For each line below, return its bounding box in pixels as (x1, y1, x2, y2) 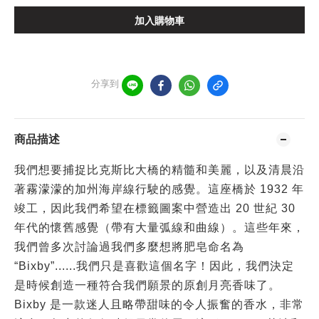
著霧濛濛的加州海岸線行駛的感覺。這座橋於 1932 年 (14, 183, 304, 195)
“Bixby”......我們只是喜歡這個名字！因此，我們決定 (14, 260, 294, 272)
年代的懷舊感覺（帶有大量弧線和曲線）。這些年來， (14, 221, 305, 234)
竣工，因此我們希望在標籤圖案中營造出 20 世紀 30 (14, 202, 296, 214)
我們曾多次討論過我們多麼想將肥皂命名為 (14, 241, 244, 253)
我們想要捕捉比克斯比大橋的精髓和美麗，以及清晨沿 (14, 164, 305, 176)
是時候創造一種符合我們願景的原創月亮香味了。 (14, 279, 281, 291)
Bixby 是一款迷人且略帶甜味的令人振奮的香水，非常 (14, 298, 304, 310)
